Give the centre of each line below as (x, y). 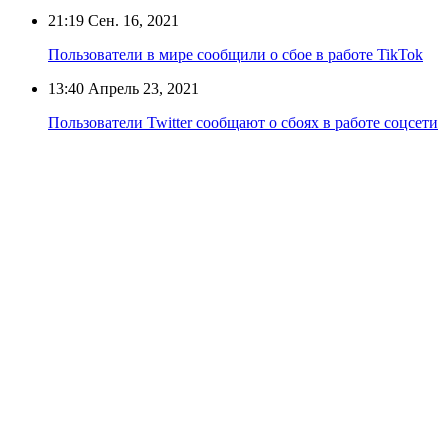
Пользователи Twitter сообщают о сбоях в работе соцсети (243, 122)
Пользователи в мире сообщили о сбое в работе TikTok (235, 54)
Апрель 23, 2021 (141, 88)
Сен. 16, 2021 (131, 20)
